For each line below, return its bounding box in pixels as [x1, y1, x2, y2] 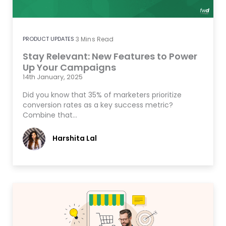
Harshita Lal [52, 133, 97, 143]
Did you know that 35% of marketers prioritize [23, 89, 182, 100]
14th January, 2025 [23, 72, 83, 82]
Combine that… [23, 109, 77, 120]
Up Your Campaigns [23, 61, 116, 74]
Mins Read [81, 34, 114, 43]
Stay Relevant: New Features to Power [23, 49, 197, 63]
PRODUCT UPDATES [23, 34, 74, 43]
